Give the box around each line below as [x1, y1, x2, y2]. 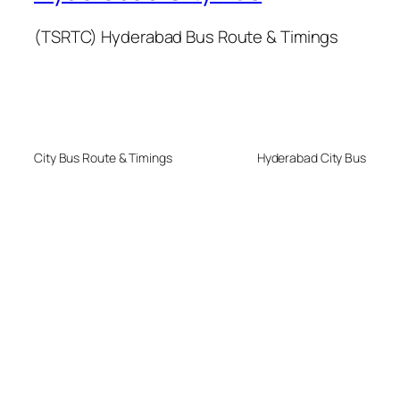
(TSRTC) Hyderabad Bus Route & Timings [34, 25, 339, 49]
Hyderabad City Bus [256, 148, 366, 166]
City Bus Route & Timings [34, 148, 172, 166]
